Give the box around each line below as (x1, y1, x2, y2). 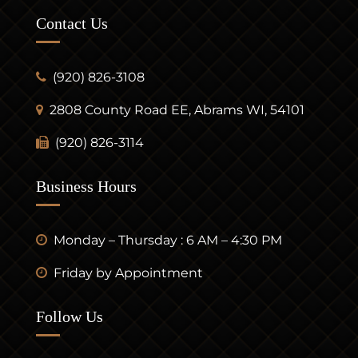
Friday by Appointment (53, 265, 203, 280)
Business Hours (35, 177, 137, 195)
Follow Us (35, 307, 103, 325)
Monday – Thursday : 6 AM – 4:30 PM (53, 232, 282, 248)
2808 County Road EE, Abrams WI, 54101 (49, 101, 304, 117)
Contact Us (35, 14, 108, 32)
